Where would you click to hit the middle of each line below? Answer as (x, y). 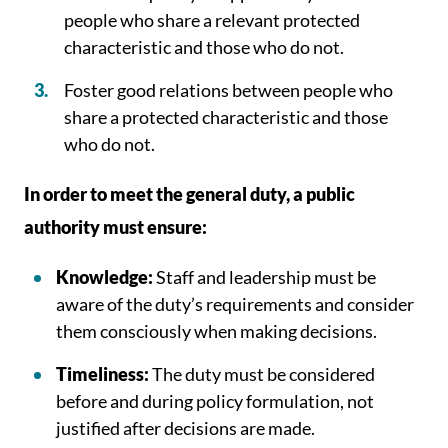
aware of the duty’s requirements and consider (235, 304)
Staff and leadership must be (266, 277)
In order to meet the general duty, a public (189, 194)
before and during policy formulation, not (215, 401)
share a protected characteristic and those (226, 117)
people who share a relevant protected (212, 20)
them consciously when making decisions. (216, 331)
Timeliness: (102, 374)
